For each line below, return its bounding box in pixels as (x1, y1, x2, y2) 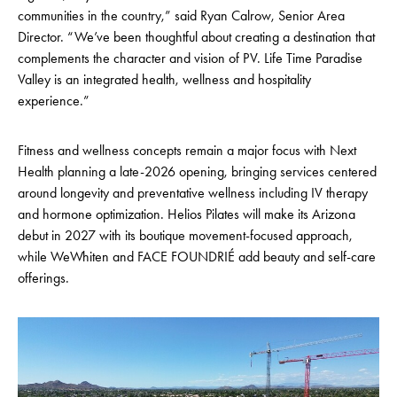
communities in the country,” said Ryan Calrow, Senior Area (18, 6, 345, 24)
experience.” (18, 91, 90, 109)
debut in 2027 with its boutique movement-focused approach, (18, 226, 353, 244)
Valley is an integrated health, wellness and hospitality (18, 70, 311, 88)
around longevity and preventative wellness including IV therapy (18, 183, 368, 201)
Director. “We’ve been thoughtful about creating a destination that (18, 27, 375, 45)
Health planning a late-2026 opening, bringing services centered (18, 162, 377, 180)
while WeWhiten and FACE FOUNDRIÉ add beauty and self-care (18, 247, 376, 265)
